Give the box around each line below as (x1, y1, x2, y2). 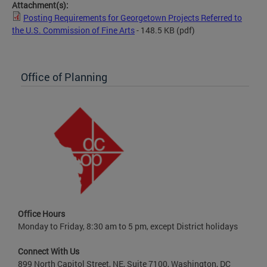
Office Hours (18, 207, 65, 219)
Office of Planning (21, 69, 107, 84)
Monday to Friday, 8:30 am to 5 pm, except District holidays (18, 220, 238, 232)
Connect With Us (18, 245, 79, 257)
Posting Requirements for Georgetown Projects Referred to (23, 11, 242, 23)
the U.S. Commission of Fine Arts (12, 24, 135, 36)
